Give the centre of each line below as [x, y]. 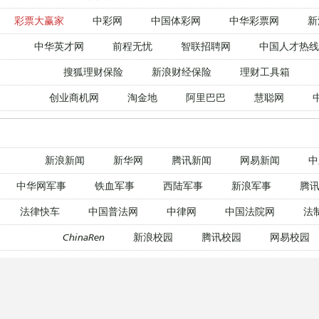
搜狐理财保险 [93, 71]
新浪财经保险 [181, 71]
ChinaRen [84, 236]
